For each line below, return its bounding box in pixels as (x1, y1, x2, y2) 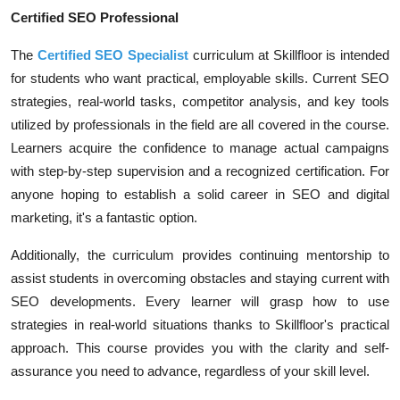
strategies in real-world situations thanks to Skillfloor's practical (11, 317, 389, 332)
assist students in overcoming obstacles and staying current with (11, 271, 389, 286)
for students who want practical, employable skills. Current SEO (11, 71, 389, 86)
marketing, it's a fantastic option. (11, 210, 197, 225)
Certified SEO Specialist (37, 47, 188, 62)
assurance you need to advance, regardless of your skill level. (11, 363, 370, 379)
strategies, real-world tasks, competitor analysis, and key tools (11, 94, 389, 109)
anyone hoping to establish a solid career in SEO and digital (11, 187, 389, 202)
